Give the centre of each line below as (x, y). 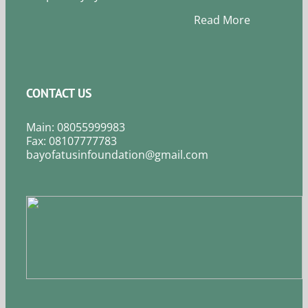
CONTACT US (59, 93)
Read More (138, 20)
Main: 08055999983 (76, 127)
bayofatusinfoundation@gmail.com (117, 154)
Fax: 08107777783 (71, 141)
